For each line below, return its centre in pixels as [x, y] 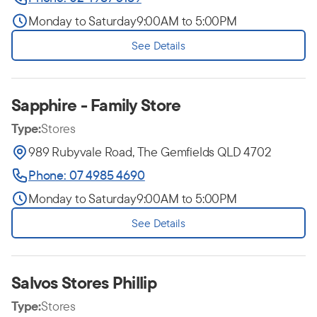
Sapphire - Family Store [96, 105]
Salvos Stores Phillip [84, 282]
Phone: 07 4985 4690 [87, 175]
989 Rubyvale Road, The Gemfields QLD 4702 [150, 152]
